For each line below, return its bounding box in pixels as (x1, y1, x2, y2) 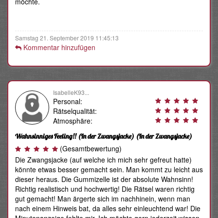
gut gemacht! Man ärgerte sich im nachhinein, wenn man (15, 194, 190, 204)
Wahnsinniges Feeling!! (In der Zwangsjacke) (15, 132, 134, 141)
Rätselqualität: (53, 106, 97, 116)
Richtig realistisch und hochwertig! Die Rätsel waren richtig (15, 184, 195, 194)
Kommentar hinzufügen (21, 42, 95, 53)
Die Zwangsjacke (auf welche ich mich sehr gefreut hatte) (15, 155, 192, 165)
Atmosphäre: (53, 116, 93, 126)
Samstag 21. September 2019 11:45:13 (15, 34, 119, 42)
